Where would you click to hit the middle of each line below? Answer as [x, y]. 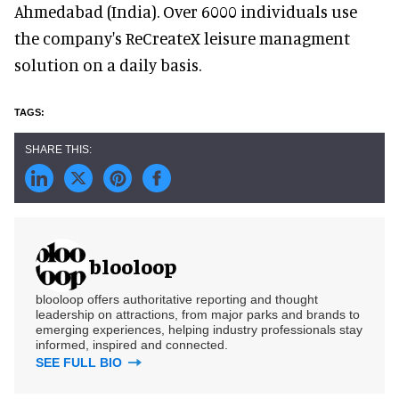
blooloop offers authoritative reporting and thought [177, 299]
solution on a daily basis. [108, 64]
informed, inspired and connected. [132, 344]
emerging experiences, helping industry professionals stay [199, 329]
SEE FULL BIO [81, 362]
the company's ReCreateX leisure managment [182, 37]
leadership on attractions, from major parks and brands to [198, 314]
